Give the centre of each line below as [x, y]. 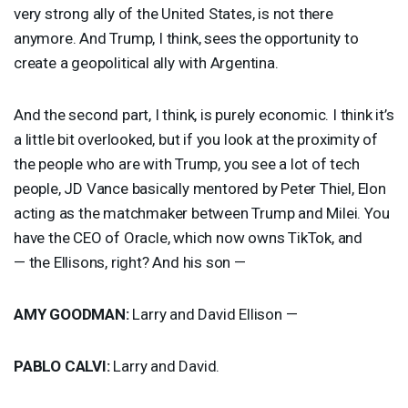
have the [44, 237]
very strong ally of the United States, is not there [173, 13]
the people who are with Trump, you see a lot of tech [187, 163]
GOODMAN [87, 314]
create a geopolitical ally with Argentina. [146, 62]
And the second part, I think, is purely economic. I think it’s [204, 114]
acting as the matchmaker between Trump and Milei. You [202, 213]
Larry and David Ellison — [215, 314]
